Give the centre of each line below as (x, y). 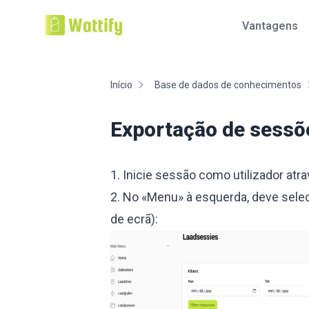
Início (121, 85)
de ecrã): (134, 219)
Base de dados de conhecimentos (228, 85)
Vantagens (270, 26)
